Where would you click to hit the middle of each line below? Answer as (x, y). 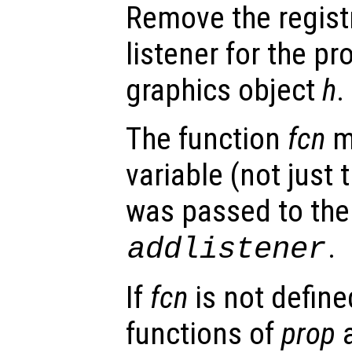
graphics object (224, 90)
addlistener (227, 249)
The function (207, 139)
